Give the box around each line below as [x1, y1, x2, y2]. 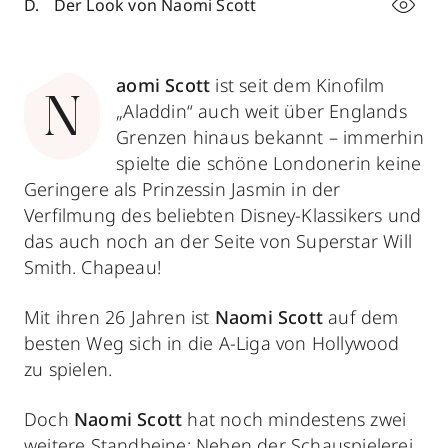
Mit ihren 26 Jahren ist [24, 305, 215, 329]
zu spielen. [24, 357, 113, 381]
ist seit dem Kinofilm [210, 73, 385, 97]
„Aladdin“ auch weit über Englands [116, 99, 407, 123]
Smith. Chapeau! [24, 255, 161, 279]
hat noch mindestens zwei [182, 407, 407, 431]
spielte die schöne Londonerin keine [116, 151, 422, 175]
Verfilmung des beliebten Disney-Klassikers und [24, 203, 422, 227]
